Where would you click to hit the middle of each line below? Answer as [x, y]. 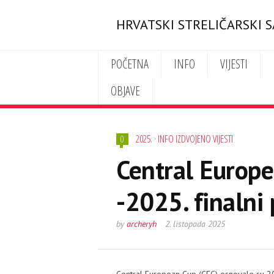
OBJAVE [125, 91]
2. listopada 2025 [195, 224]
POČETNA [129, 64]
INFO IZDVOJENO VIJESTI [195, 139]
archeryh [142, 224]
